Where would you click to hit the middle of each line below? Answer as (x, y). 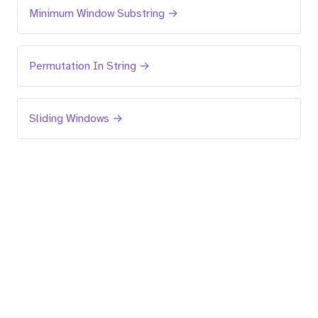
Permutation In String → (89, 66)
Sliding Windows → (76, 119)
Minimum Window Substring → (104, 13)
